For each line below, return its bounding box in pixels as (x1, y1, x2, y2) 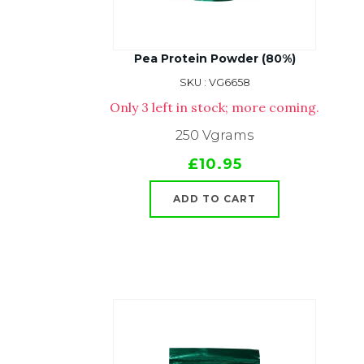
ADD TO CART (173, 193, 256, 205)
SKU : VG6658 (179, 76, 250, 89)
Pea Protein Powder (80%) (133, 51, 296, 66)
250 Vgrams (175, 128, 253, 143)
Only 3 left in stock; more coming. (110, 99, 319, 115)
